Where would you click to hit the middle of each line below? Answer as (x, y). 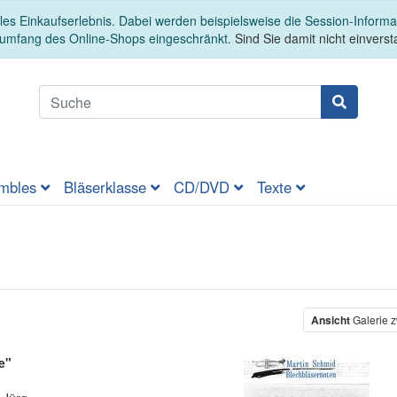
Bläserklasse (107, 187)
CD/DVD (204, 187)
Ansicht (331, 320)
